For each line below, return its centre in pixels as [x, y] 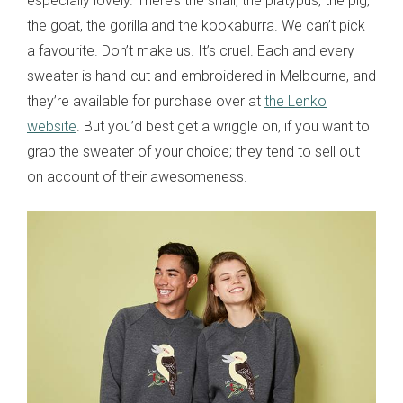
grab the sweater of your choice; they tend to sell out [193, 152]
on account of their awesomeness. [137, 177]
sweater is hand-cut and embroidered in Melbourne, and [201, 76]
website [52, 127]
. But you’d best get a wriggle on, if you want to [223, 127]
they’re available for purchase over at [146, 102]
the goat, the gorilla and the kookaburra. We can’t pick [196, 26]
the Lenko [296, 102]
